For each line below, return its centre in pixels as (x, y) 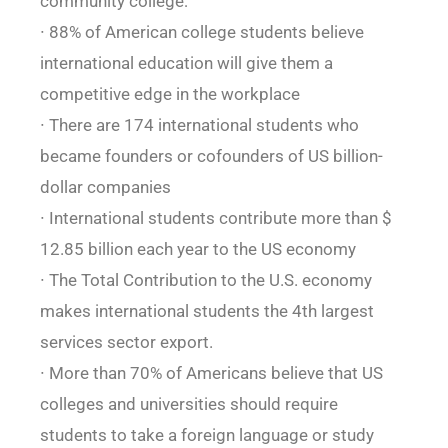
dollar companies (105, 187)
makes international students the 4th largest (206, 311)
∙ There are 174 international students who (199, 125)
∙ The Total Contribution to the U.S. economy (205, 280)
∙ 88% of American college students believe (201, 32)
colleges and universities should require (188, 404)
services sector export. (126, 342)
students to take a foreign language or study (206, 435)
